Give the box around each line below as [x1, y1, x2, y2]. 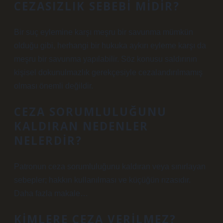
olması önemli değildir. [14, 82, 93, 90]
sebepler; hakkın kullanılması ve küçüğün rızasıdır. [14, 176, 191, 184]
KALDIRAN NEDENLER [14, 118, 148, 134]
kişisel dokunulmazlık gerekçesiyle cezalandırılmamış [14, 68, 203, 77]
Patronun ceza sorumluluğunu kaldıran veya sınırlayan [14, 162, 206, 171]
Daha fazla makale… [14, 189, 88, 198]
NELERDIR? [14, 133, 82, 148]
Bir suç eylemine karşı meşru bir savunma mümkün [14, 28, 193, 36]
